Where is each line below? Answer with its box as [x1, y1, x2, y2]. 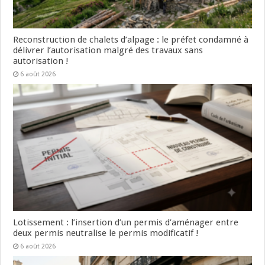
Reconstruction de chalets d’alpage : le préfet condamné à [13, 34, 249, 45]
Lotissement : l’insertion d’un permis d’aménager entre [13, 216, 239, 228]
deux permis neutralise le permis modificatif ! [13, 227, 199, 238]
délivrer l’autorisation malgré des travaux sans [13, 44, 203, 56]
